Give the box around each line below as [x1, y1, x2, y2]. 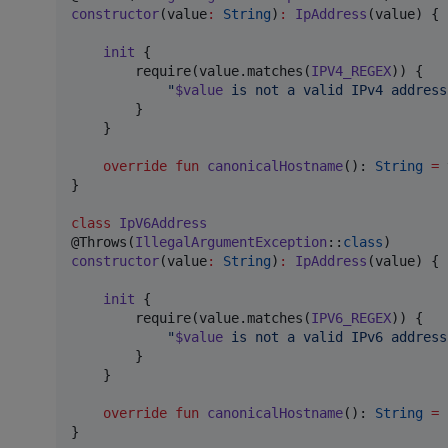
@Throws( [71, 233, 135, 250]
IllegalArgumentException [135, 233, 327, 250]
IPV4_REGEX [311, 62, 391, 79]
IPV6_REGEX [311, 309, 391, 326]
